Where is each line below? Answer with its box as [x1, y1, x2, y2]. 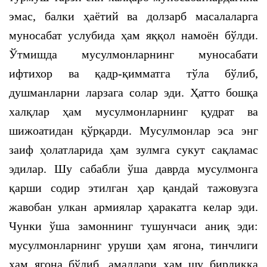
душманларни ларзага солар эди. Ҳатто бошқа [9, 86, 258, 99]
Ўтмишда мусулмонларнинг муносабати [9, 48, 258, 61]
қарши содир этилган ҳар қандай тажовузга [9, 181, 258, 194]
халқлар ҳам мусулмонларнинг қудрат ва [9, 105, 258, 118]
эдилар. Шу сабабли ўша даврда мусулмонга [9, 162, 258, 175]
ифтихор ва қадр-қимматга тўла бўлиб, [9, 67, 258, 80]
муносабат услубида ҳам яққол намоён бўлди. [9, 29, 258, 42]
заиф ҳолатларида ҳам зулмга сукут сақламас [9, 143, 258, 156]
